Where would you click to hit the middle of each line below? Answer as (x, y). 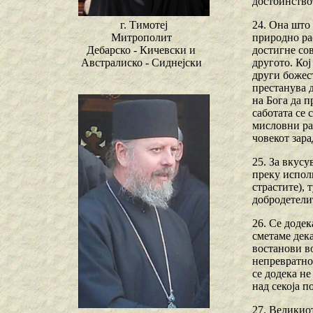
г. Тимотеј (144, 25)
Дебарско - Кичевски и (141, 50)
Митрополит (141, 38)
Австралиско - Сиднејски (141, 63)
